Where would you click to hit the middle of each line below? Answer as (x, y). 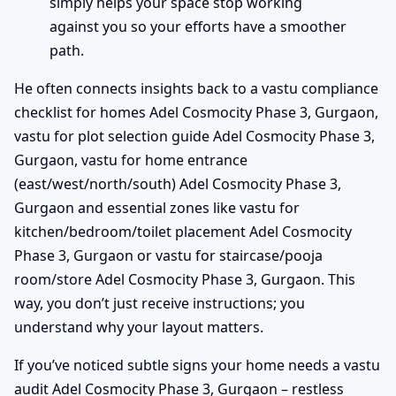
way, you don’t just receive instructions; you (160, 303)
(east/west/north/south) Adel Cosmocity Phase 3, (178, 183)
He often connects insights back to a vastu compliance (196, 88)
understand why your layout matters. (139, 327)
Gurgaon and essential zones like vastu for (157, 207)
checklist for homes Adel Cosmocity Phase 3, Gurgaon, (196, 112)
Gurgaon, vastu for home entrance (131, 160)
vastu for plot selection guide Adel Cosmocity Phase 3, (194, 136)
